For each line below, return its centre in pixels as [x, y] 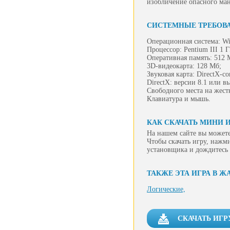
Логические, [166, 189]
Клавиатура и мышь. [179, 99]
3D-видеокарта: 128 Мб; [184, 66]
